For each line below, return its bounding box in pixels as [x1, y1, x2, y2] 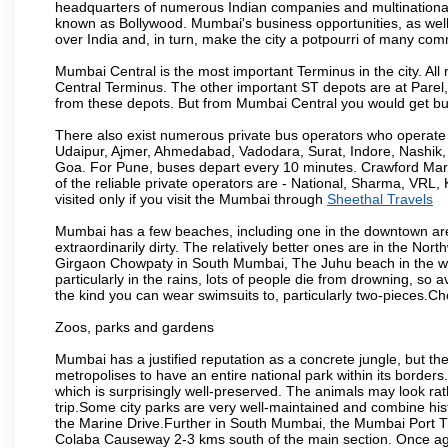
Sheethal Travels [327, 190, 433, 207]
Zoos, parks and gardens [55, 318, 214, 335]
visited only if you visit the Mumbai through [55, 190, 327, 207]
